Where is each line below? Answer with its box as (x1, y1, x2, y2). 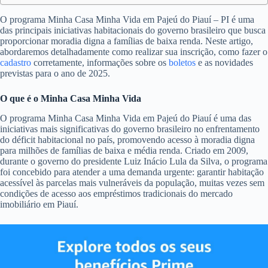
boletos (169, 57, 196, 68)
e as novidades (196, 57, 253, 68)
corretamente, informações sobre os (33, 57, 169, 68)
